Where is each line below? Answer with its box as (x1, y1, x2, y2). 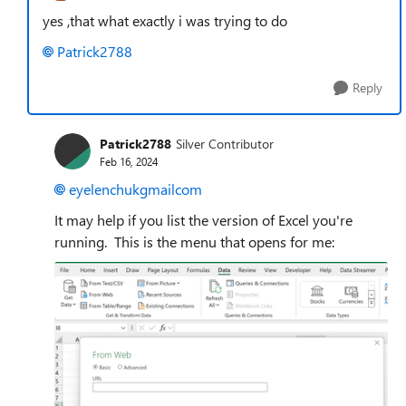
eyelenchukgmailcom (69, 179, 202, 198)
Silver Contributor (176, 134, 274, 152)
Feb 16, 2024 (100, 153, 158, 169)
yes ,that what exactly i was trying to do (43, 11, 287, 30)
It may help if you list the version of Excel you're (54, 210, 353, 229)
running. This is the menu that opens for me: (54, 232, 334, 251)
